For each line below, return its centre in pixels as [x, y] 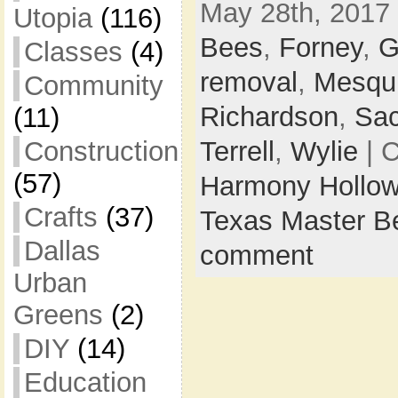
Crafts [60, 217]
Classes [73, 52]
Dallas [62, 251]
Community [93, 86]
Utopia [52, 18]
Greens [58, 315]
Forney [320, 48]
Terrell [237, 152]
